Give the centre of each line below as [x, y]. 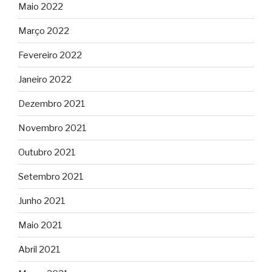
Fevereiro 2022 [50, 55]
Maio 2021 [40, 225]
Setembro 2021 [51, 176]
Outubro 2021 [47, 152]
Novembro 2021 [53, 128]
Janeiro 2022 [45, 79]
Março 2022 [44, 31]
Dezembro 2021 [52, 104]
